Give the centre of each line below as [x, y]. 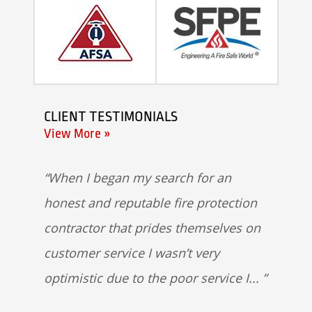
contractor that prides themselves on [152, 227]
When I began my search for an [140, 177]
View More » [77, 133]
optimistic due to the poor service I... [153, 278]
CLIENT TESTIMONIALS [111, 116]
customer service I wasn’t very [132, 252]
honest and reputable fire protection [150, 202]
